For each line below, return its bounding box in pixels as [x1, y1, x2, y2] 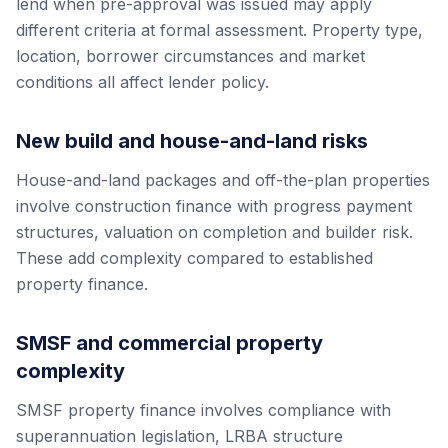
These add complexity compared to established [16, 248, 373, 268]
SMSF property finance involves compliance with [16, 400, 391, 420]
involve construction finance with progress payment [16, 196, 412, 216]
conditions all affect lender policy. [16, 72, 269, 92]
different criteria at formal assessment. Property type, [16, 20, 423, 40]
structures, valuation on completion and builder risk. [16, 222, 413, 242]
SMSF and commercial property [16, 331, 323, 355]
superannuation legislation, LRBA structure [16, 426, 343, 446]
